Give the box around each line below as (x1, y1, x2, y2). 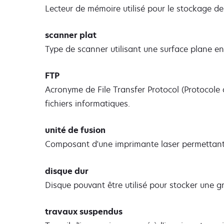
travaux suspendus (45, 205, 122, 217)
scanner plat (45, 29, 96, 41)
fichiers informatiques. (45, 98, 130, 109)
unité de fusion (45, 124, 105, 136)
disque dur (45, 165, 88, 176)
